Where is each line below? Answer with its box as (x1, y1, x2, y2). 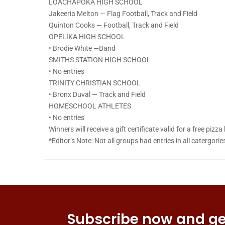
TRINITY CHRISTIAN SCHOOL (49, 79, 141, 87)
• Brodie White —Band (49, 44, 116, 53)
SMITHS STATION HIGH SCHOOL (49, 56, 151, 64)
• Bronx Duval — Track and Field (49, 90, 146, 99)
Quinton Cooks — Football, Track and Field (49, 21, 179, 30)
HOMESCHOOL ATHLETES (49, 102, 131, 110)
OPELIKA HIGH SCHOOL (49, 33, 125, 41)
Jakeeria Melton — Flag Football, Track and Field (49, 10, 197, 18)
